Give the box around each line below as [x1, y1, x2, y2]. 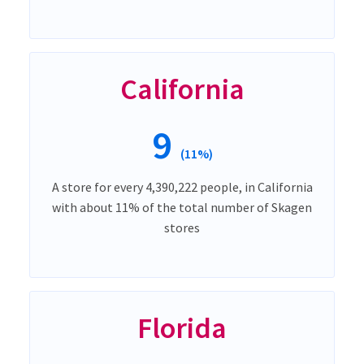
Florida [137, 309, 227, 346]
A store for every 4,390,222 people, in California [51, 178, 313, 195]
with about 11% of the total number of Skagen [52, 198, 312, 215]
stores [164, 219, 200, 236]
